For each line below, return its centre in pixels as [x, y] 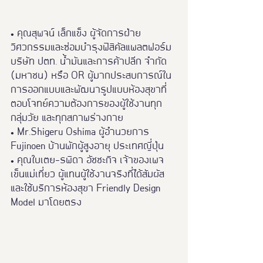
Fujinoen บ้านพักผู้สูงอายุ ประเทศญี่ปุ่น [87, 146]
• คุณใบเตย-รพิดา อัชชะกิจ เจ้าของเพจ [87, 160]
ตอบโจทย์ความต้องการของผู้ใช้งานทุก [86, 104]
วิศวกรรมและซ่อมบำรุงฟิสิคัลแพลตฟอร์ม [92, 47]
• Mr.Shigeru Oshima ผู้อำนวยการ [81, 132]
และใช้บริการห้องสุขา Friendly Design [87, 188]
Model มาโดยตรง [46, 202]
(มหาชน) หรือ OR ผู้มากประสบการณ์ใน [91, 75]
